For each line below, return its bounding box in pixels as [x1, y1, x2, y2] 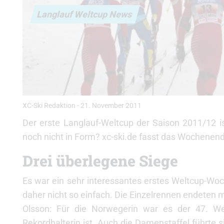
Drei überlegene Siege [22, 151, 178, 170]
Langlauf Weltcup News [36, 8, 134, 19]
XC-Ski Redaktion [22, 101, 75, 110]
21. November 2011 [80, 101, 141, 110]
